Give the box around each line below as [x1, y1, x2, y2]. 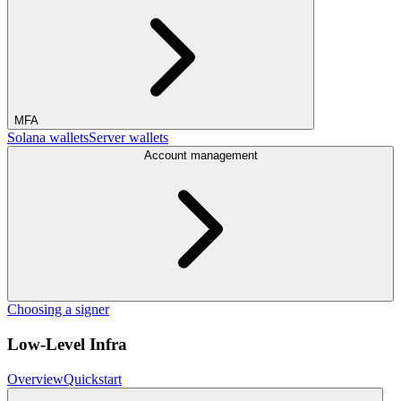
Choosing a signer [7, 302, 109, 318]
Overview [7, 371, 64, 387]
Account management [143, 149, 258, 163]
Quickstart [64, 371, 122, 387]
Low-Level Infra [7, 335, 127, 354]
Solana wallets [7, 130, 89, 146]
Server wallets [89, 130, 168, 146]
